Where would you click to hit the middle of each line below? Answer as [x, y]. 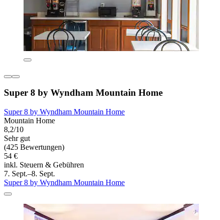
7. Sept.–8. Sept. [29, 174]
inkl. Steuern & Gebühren [44, 165]
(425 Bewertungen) [34, 147]
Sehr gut [17, 138]
